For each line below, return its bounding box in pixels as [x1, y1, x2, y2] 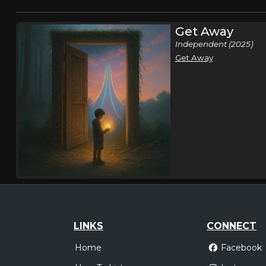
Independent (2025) [175, 39, 253, 49]
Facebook [220, 242, 262, 254]
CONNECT [207, 220, 256, 232]
